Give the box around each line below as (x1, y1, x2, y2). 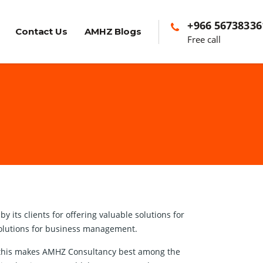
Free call (187, 33, 221, 45)
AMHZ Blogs (85, 26, 141, 38)
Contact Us (15, 26, 68, 38)
